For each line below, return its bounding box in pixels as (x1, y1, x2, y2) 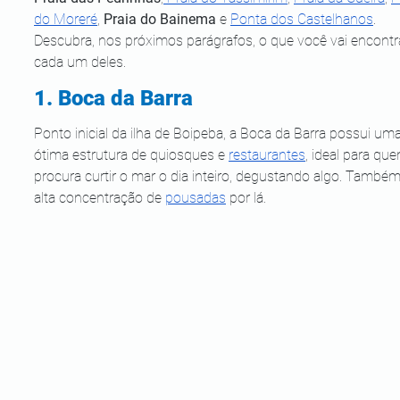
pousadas (165, 188, 226, 206)
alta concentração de (34, 188, 165, 206)
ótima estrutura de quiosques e (34, 146, 229, 163)
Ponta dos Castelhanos (230, 10, 373, 28)
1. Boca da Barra (34, 85, 193, 111)
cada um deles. (34, 53, 126, 71)
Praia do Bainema (104, 10, 216, 28)
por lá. (226, 188, 270, 206)
